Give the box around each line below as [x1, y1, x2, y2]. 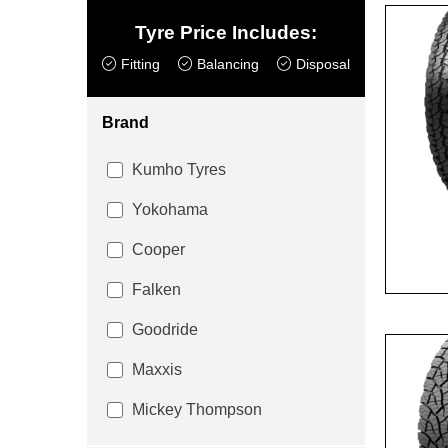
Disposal [295, 56, 350, 72]
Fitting [121, 56, 160, 72]
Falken [132, 281, 181, 298]
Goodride [132, 321, 198, 338]
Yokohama [132, 201, 208, 218]
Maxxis [132, 361, 182, 378]
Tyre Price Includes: [134, 22, 317, 43]
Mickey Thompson [132, 401, 262, 418]
